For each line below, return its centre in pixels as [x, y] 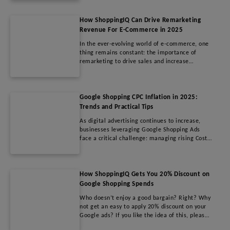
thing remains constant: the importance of [138, 53]
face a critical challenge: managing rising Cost [143, 138]
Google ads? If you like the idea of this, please [144, 215]
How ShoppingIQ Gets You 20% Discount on [145, 174]
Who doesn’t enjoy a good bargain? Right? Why [145, 198]
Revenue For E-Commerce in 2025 [131, 30]
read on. [91, 224]
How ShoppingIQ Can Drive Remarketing [140, 20]
